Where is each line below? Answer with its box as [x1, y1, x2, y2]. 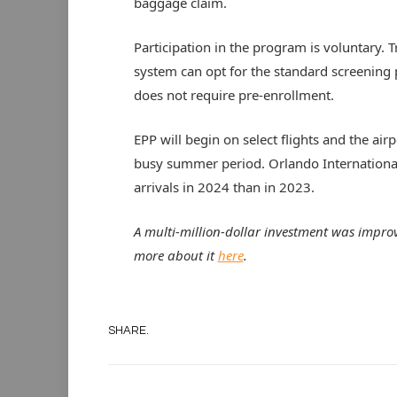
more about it [133, 246, 218, 265]
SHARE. [108, 323, 149, 337]
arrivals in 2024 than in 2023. [133, 178, 318, 197]
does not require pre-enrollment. [133, 86, 338, 105]
